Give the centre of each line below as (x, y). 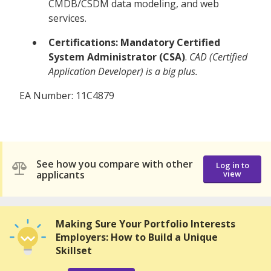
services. (67, 18)
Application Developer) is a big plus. (123, 72)
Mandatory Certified (170, 43)
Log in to (232, 165)
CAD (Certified (218, 57)
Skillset (74, 251)
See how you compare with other (115, 164)
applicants (60, 175)
